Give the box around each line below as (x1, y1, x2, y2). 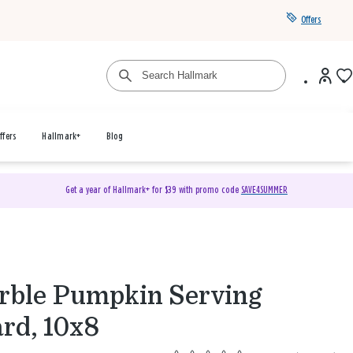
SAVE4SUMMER (240, 185, 288, 195)
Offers (301, 15, 321, 25)
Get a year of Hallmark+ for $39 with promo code (65, 185, 241, 195)
